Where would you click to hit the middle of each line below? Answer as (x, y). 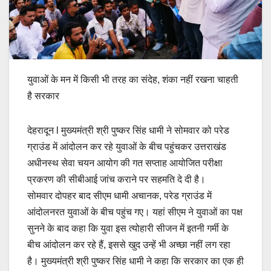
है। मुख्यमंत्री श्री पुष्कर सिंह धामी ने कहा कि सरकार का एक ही (135, 261)
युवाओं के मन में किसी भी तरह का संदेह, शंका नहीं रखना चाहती (133, 79)
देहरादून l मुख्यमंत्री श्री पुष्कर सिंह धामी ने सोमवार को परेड (128, 130)
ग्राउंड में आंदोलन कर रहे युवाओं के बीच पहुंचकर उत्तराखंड (127, 146)
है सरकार (43, 96)
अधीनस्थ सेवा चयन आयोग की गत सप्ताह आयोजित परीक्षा (125, 163)
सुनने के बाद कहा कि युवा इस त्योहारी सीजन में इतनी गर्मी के (128, 228)
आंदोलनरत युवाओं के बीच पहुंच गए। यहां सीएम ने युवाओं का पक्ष (135, 212)
